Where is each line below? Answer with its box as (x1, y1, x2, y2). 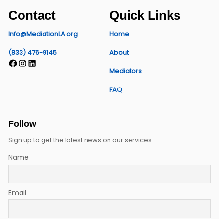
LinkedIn (26, 57, 52, 67)
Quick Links (109, 7, 180, 22)
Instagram (17, 57, 50, 67)
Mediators (109, 66, 142, 76)
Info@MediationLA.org (8, 29, 78, 39)
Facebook (7, 57, 40, 67)
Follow (8, 119, 36, 129)
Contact (8, 7, 56, 22)
